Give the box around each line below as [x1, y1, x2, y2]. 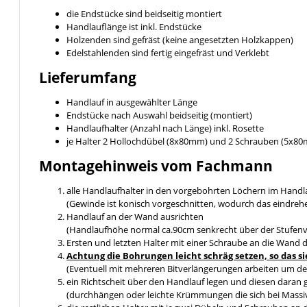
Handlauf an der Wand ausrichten [66, 210, 204, 223]
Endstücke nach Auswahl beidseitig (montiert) [66, 109, 252, 122]
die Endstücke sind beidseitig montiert [66, 8, 222, 21]
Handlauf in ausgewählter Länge [66, 96, 197, 109]
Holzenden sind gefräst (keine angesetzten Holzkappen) [66, 34, 293, 47]
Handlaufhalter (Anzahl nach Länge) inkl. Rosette [66, 122, 264, 135]
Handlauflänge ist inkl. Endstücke [66, 21, 201, 34]
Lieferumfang [39, 68, 136, 88]
